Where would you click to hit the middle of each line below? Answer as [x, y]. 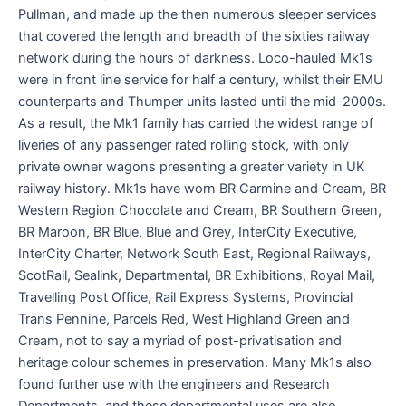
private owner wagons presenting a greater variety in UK [192, 166]
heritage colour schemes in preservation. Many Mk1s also [195, 362]
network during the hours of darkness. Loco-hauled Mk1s [195, 58]
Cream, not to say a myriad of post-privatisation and [180, 340]
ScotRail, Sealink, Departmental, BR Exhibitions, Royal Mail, [197, 275]
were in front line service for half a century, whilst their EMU [201, 79]
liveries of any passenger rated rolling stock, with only [184, 145]
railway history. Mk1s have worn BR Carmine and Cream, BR [202, 188]
